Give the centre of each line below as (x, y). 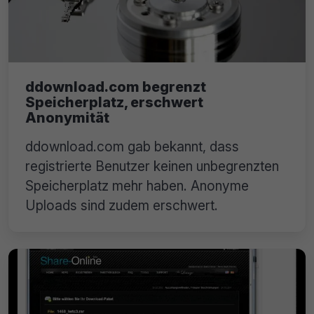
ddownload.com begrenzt (116, 87)
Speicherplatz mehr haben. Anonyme (137, 185)
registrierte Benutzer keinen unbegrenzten (152, 166)
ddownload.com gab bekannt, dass (132, 146)
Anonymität (67, 117)
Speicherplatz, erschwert (114, 102)
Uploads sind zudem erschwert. (122, 205)
